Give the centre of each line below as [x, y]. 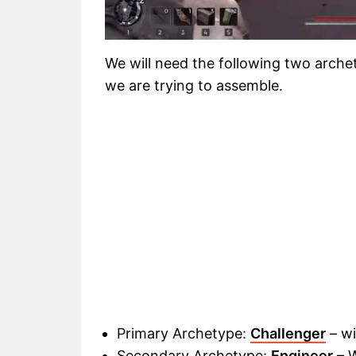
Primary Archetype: [184, 334]
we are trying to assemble [192, 86]
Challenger [288, 334]
